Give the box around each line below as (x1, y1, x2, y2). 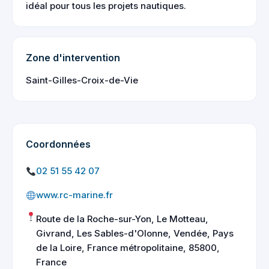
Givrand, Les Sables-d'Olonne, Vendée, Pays (36, 228, 234, 239)
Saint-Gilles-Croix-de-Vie (26, 74, 138, 86)
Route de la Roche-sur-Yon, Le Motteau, (36, 213, 209, 225)
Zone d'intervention (26, 52, 120, 64)
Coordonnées (26, 138, 91, 150)
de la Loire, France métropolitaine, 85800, (36, 242, 220, 253)
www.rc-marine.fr (36, 189, 113, 201)
